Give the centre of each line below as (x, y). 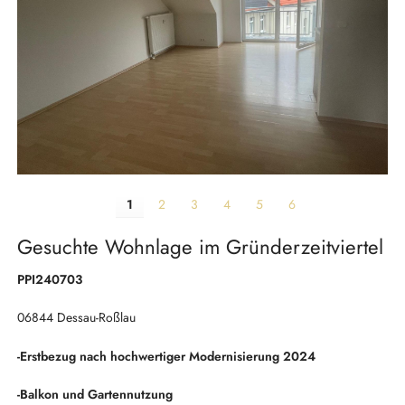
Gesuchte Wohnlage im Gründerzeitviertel (200, 246)
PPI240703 (49, 279)
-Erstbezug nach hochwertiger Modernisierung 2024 (166, 356)
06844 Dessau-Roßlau (76, 318)
